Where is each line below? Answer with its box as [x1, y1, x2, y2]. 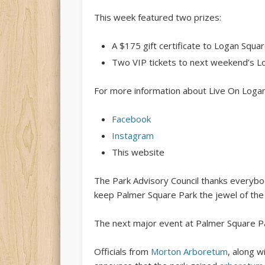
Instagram [111, 129, 154, 141]
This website [111, 146, 164, 158]
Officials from [93, 245, 151, 257]
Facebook [111, 112, 151, 125]
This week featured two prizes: [93, 11, 221, 23]
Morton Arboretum [150, 245, 228, 257]
